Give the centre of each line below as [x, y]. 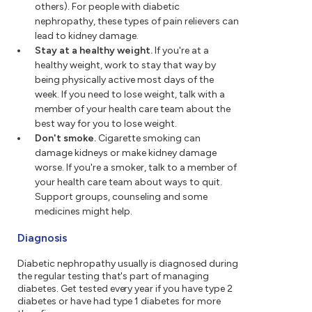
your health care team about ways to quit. [128, 182]
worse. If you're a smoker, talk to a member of [136, 168]
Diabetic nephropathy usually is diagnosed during [128, 264]
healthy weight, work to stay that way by [125, 65]
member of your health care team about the [133, 109]
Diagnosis [43, 238]
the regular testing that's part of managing [114, 276]
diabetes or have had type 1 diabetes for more [119, 302]
